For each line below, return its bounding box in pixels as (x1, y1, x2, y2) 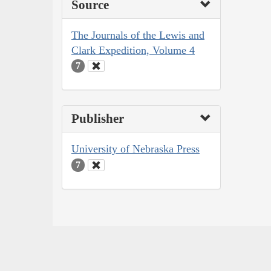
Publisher (71, 111, 124, 126)
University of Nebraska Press (71, 143, 200, 155)
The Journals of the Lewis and (71, 28, 204, 41)
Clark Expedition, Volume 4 (71, 44, 195, 56)
